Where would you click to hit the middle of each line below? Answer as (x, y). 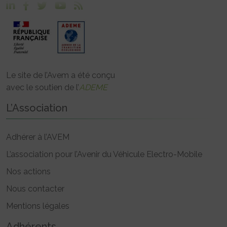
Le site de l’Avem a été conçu (61, 75)
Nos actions (28, 172)
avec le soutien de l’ (43, 88)
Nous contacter (35, 189)
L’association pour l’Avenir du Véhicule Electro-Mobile (104, 155)
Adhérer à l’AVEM (38, 137)
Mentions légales (38, 206)
